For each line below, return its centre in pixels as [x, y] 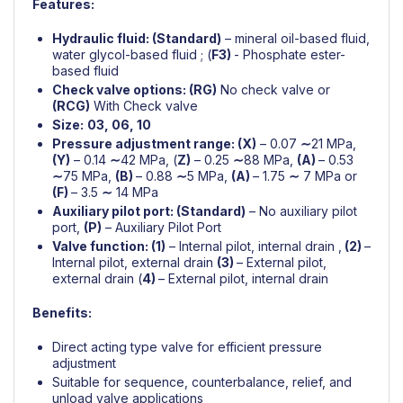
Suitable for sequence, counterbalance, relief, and [202, 381]
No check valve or [275, 89]
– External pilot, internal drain [243, 278]
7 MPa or [330, 175]
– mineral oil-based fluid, [297, 38]
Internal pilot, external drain [133, 262]
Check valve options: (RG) [134, 89]
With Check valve [146, 105]
